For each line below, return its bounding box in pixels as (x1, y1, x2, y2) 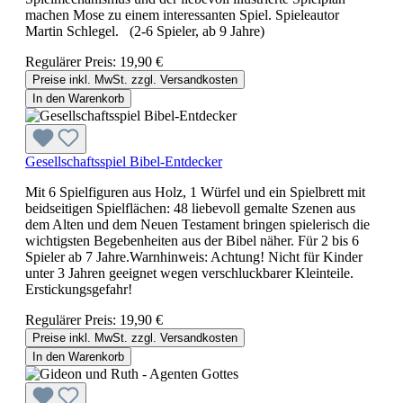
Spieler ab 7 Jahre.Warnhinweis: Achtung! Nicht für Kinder (25, 248, 363, 264)
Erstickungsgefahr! (25, 281, 132, 297)
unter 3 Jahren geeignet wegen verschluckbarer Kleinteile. (25, 264, 354, 281)
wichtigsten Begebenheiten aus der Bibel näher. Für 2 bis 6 (25, 232, 359, 248)
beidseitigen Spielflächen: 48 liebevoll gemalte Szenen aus (25, 200, 355, 216)
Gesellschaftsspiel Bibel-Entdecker (25, 153, 222, 169)
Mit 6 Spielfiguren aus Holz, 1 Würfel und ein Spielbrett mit (25, 184, 365, 200)
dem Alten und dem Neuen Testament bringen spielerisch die (25, 216, 370, 232)
